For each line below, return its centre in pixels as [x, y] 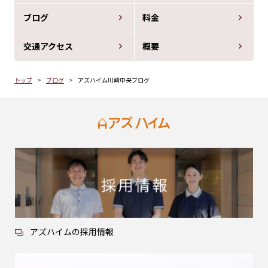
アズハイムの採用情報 [72, 232]
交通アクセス [48, 46]
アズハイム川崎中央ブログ [114, 80]
